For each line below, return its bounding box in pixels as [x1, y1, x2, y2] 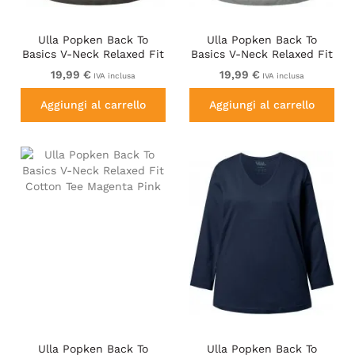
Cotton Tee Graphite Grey [24, 62, 162, 75]
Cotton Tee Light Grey [203, 62, 321, 75]
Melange [239, 76, 284, 90]
